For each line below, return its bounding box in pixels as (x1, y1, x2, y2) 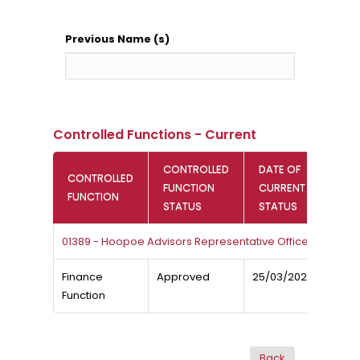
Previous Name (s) (64, 31, 170, 47)
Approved (156, 269, 210, 284)
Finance (61, 269, 103, 284)
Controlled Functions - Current (52, 125, 256, 144)
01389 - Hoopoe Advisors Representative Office (61, 234, 309, 249)
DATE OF (258, 162, 301, 177)
